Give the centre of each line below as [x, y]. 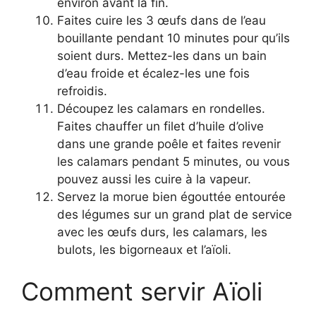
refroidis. [82, 91]
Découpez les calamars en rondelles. [161, 108]
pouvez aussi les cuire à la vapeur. [154, 179]
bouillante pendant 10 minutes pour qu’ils [174, 38]
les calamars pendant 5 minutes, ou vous [174, 161]
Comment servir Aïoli [142, 292]
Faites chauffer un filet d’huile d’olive [160, 126]
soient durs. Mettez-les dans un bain [162, 55]
